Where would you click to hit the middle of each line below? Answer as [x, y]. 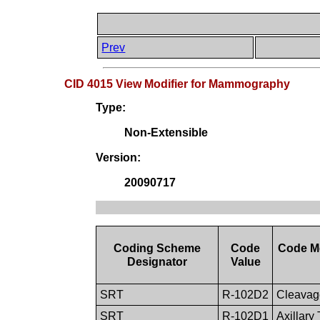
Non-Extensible [166, 133]
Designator [157, 262]
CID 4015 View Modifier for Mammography [177, 84]
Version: [119, 158]
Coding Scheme [157, 249]
